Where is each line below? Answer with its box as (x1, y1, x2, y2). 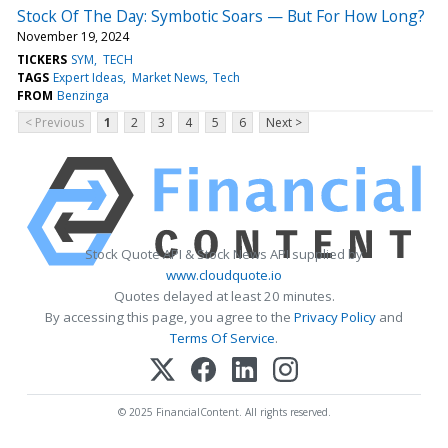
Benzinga (57, 86, 110, 104)
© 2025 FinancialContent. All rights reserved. (117, 404, 331, 419)
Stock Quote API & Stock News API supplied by (85, 244, 363, 263)
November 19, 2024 (17, 27, 129, 45)
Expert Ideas (53, 68, 124, 86)
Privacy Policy (294, 307, 376, 326)
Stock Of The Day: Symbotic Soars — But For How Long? (17, 4, 425, 27)
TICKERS (17, 50, 67, 68)
